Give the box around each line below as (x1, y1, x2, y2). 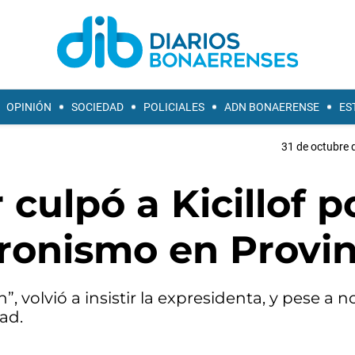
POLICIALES (143, 101, 204, 113)
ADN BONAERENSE (224, 101, 319, 113)
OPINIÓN (6, 101, 52, 113)
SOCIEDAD (71, 101, 124, 113)
